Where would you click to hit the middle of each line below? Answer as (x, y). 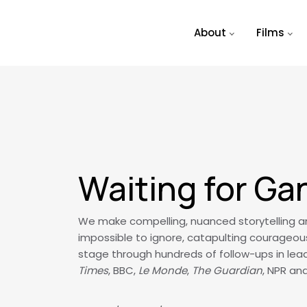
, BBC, (123, 270)
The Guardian (227, 270)
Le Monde (163, 270)
